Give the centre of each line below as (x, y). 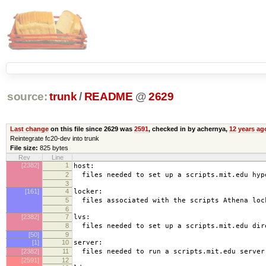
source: (27, 97)
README (108, 97)
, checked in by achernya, (189, 129)
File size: (24, 148)
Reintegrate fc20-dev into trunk (54, 138)
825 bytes (54, 148)
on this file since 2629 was (91, 129)
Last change (29, 129)
